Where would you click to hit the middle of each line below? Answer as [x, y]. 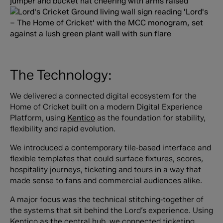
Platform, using [38, 118]
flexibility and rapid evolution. [62, 129]
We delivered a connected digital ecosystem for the [103, 96]
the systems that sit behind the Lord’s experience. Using [111, 210]
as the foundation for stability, [150, 118]
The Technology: [61, 74]
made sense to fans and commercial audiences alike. [106, 181]
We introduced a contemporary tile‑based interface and [110, 148]
